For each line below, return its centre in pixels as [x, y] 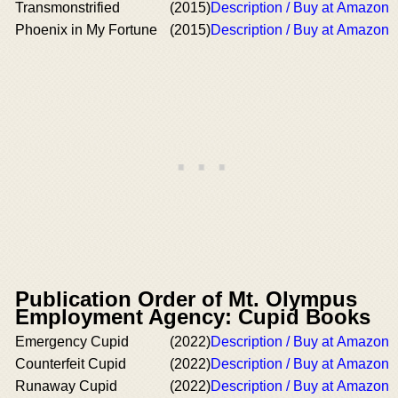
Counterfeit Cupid [71, 364]
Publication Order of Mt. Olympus [186, 299]
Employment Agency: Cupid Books [193, 317]
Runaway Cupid [66, 386]
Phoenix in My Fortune [86, 30]
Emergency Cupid [72, 342]
